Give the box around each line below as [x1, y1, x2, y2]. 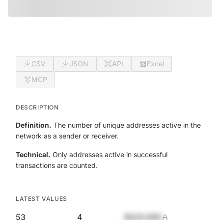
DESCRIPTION [16, 104, 59, 111]
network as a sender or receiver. [16, 132, 119, 140]
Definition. [16, 121, 52, 129]
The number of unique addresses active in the [52, 121, 201, 129]
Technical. [16, 150, 51, 159]
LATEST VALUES [16, 195, 67, 202]
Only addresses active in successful [51, 150, 167, 159]
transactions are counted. [16, 161, 98, 169]
